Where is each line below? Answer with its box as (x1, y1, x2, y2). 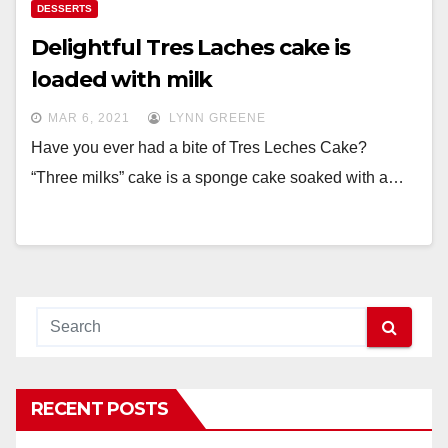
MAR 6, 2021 (48, 111, 130, 125)
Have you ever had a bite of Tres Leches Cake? (31, 139, 367, 156)
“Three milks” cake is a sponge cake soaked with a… (31, 169, 404, 186)
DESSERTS (37, 3, 92, 14)
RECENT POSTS (31, 398, 169, 420)
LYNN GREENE (165, 111, 266, 125)
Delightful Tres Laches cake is (31, 34, 350, 61)
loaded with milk (31, 66, 213, 93)
